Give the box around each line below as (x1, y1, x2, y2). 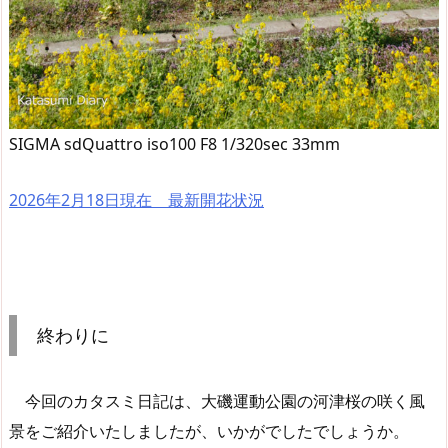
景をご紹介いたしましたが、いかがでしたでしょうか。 (9, 420, 409, 443)
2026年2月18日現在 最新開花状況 (9, 188, 264, 211)
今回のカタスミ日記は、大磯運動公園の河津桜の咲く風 (9, 390, 425, 413)
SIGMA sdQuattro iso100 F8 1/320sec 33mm (9, 133, 340, 155)
